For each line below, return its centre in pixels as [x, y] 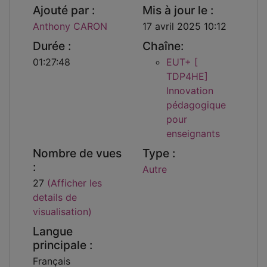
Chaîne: [163, 46]
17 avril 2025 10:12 [184, 27]
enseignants [193, 134]
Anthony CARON [70, 27]
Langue [53, 231]
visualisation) [62, 211]
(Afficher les [74, 183]
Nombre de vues [77, 153]
